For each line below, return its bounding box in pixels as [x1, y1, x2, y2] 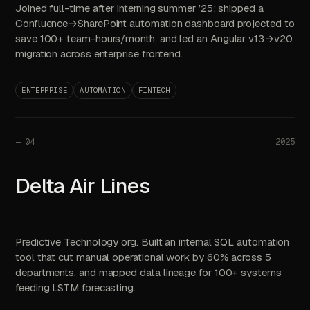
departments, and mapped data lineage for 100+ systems [15, 266, 282, 279]
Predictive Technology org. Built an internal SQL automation [15, 235, 290, 248]
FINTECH [138, 85, 171, 95]
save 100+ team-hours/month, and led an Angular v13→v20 [15, 32, 293, 45]
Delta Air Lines [15, 172, 149, 199]
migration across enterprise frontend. [15, 47, 183, 60]
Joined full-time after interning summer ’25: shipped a [15, 1, 264, 15]
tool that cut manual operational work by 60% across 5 [15, 250, 271, 264]
